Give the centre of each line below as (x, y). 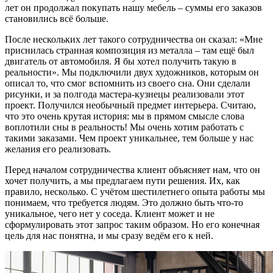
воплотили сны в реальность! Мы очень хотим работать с (124, 127)
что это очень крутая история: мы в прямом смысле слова (125, 116)
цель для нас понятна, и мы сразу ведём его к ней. (109, 236)
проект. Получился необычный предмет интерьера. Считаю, (130, 105)
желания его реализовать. (58, 149)
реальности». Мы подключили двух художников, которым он (132, 72)
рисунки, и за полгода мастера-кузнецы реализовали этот (125, 94)
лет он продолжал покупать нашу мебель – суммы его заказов (133, 8)
